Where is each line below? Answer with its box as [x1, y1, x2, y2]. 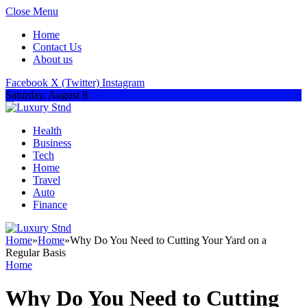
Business [33, 137, 71, 149]
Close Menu [5, 5, 58, 17]
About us [33, 53, 73, 65]
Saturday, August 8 [5, 89, 88, 101]
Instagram [102, 77, 145, 88]
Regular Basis [5, 247, 66, 258]
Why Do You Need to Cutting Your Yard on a [70, 234, 267, 246]
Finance [33, 199, 67, 210]
